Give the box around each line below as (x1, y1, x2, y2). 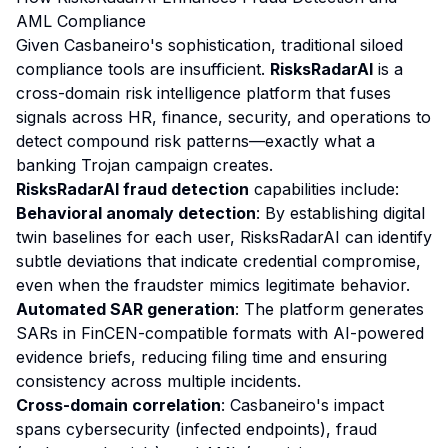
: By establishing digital (256, 203, 425, 223)
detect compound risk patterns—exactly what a (16, 131, 375, 151)
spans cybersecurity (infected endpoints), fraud (16, 419, 377, 439)
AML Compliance (16, 11, 146, 31)
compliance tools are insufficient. (16, 59, 270, 79)
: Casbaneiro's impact (221, 395, 384, 415)
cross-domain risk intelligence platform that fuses (16, 83, 391, 103)
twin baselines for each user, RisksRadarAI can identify (16, 227, 432, 247)
